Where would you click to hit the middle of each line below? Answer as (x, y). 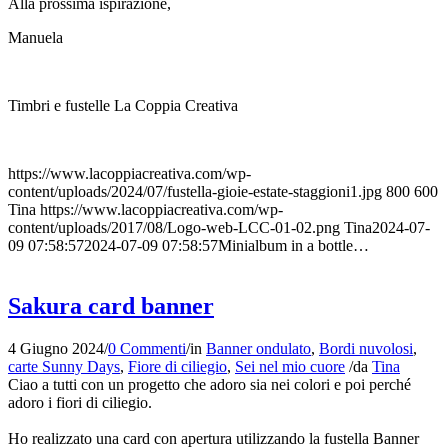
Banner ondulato (258, 348)
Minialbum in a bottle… (293, 245)
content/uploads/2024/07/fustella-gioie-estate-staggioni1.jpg (195, 191)
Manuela (35, 37)
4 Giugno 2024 (56, 348)
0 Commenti (147, 348)
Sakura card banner (111, 305)
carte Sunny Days (64, 366)
